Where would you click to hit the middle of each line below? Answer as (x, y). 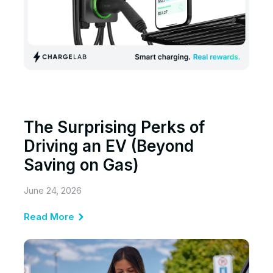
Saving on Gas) (81, 165)
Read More (49, 217)
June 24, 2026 (53, 191)
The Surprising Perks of (114, 127)
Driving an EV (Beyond (109, 146)
